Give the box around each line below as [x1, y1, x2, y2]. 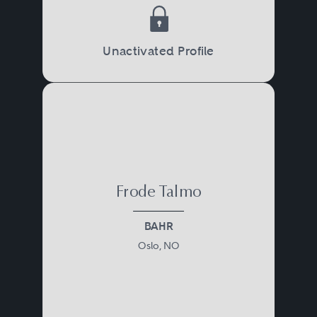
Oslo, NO [137, 239, 179, 251]
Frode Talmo [115, 184, 202, 201]
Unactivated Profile [103, 43, 214, 59]
